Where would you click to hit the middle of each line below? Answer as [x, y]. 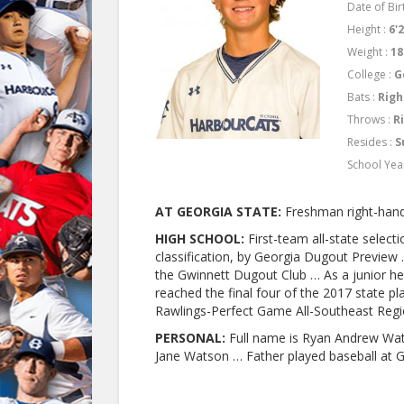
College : [371, 75]
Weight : [369, 52]
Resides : [372, 142]
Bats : [363, 97]
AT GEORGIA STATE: [218, 212]
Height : [368, 30]
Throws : [371, 120]
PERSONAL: [190, 338]
